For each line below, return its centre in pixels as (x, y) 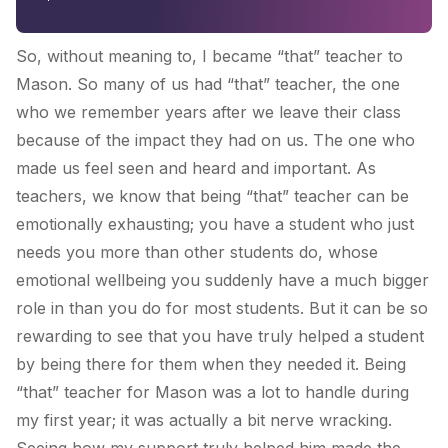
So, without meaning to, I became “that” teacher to (209, 55)
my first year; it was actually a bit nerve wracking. (204, 419)
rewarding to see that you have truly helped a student (220, 335)
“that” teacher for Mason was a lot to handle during (212, 391)
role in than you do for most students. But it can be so (222, 307)
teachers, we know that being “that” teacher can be (212, 195)
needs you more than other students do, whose (197, 251)
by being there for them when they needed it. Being (211, 363)
